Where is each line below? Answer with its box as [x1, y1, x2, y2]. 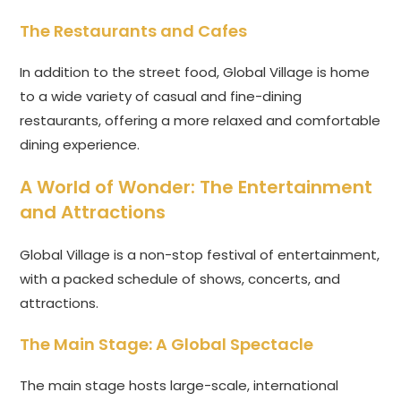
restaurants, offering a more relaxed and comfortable [20, 111, 381, 131]
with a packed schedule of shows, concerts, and [20, 269, 341, 289]
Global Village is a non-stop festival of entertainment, [20, 245, 380, 265]
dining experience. [20, 135, 141, 155]
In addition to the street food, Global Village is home [20, 63, 371, 82]
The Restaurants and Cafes [20, 20, 248, 43]
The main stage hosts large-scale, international [20, 376, 339, 396]
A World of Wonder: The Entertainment [20, 175, 373, 200]
